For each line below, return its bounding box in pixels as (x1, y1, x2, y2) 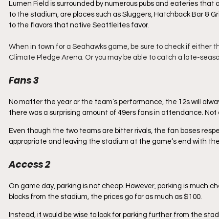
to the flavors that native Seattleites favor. (9, 22, 151, 29)
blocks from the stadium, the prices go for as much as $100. (9, 193, 203, 200)
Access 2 (9, 158, 50, 171)
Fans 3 (9, 74, 39, 87)
